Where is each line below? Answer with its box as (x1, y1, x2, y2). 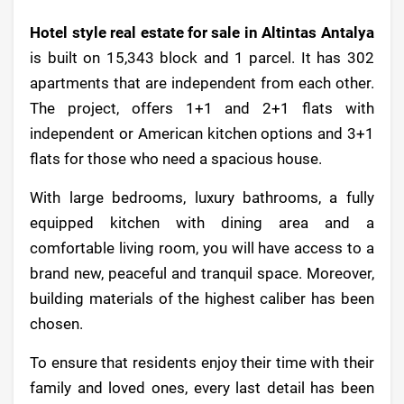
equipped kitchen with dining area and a (30, 214, 374, 233)
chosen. (30, 315, 84, 334)
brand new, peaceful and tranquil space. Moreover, (30, 264, 374, 283)
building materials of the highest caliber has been (30, 289, 374, 308)
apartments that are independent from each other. (30, 74, 374, 93)
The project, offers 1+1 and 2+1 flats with (30, 99, 374, 118)
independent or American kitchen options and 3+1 (30, 124, 374, 143)
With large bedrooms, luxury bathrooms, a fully (30, 188, 374, 207)
